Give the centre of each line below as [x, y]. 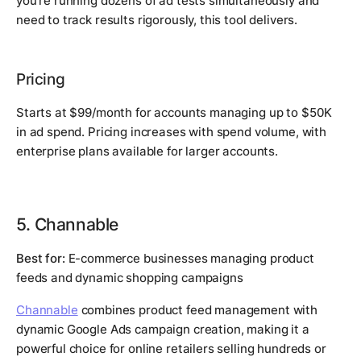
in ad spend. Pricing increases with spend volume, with [171, 132]
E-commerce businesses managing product [189, 259]
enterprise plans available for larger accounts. [147, 151]
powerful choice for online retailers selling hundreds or [171, 349]
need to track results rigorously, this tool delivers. [157, 20]
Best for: [41, 259]
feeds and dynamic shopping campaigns [130, 278]
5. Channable [67, 224]
